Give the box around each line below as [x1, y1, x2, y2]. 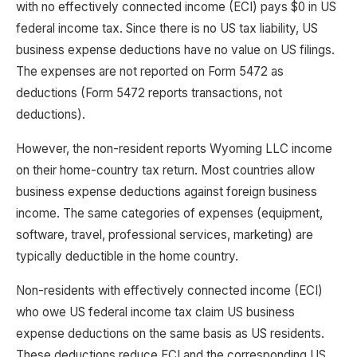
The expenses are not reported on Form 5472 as [16, 64, 284, 79]
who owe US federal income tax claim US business [16, 304, 295, 320]
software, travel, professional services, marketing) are [16, 227, 313, 242]
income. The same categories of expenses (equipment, [16, 206, 323, 221]
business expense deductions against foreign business [16, 184, 317, 199]
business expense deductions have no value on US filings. [16, 42, 335, 57]
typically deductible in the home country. [16, 249, 238, 264]
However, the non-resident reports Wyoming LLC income [16, 141, 332, 156]
